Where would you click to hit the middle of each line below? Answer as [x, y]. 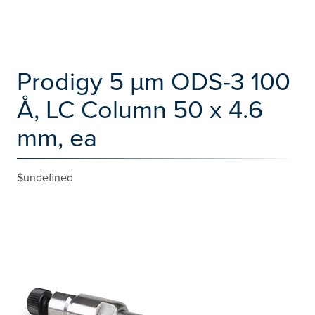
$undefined [45, 177]
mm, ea [57, 137]
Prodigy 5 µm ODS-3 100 [154, 81]
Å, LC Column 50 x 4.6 [140, 109]
